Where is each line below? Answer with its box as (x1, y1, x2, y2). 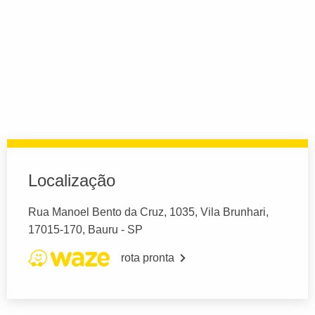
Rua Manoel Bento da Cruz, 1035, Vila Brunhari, (28, 206, 269, 219)
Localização (28, 171, 115, 191)
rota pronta (121, 252, 174, 264)
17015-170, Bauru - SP (28, 224, 143, 236)
